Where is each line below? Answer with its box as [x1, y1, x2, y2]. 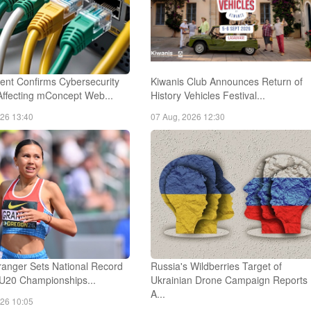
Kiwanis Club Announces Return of [151, 74, 303, 88]
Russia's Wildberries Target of [151, 258, 283, 273]
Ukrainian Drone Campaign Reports [151, 272, 308, 287]
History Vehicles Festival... [151, 87, 266, 102]
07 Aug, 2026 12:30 [151, 110, 226, 122]
